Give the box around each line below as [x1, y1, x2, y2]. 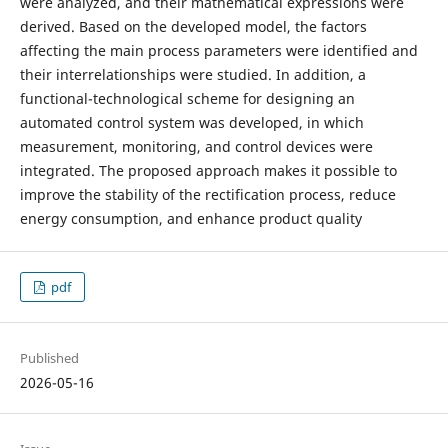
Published [19, 349, 79, 368]
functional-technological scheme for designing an [19, 88, 355, 108]
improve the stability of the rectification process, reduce [19, 184, 396, 204]
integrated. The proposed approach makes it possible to [19, 160, 397, 180]
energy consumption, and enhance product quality [19, 208, 362, 228]
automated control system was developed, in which [19, 112, 364, 132]
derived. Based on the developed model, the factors [19, 16, 367, 36]
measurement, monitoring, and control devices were [19, 136, 373, 156]
